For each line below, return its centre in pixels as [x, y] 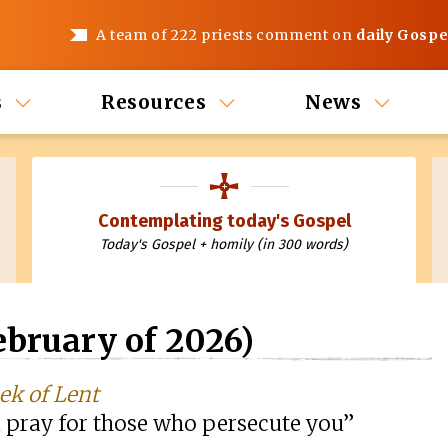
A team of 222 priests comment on [226, 35]
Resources [153, 102]
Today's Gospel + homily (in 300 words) [224, 244]
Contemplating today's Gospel [224, 221]
